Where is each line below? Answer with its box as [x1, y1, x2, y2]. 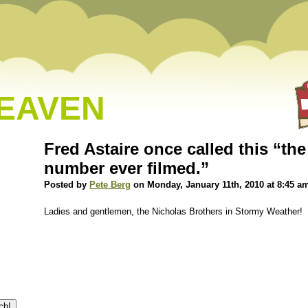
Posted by [44, 179, 89, 190]
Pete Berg [89, 179, 131, 190]
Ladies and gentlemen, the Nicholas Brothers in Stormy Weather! [44, 206, 302, 217]
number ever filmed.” [44, 159, 209, 177]
